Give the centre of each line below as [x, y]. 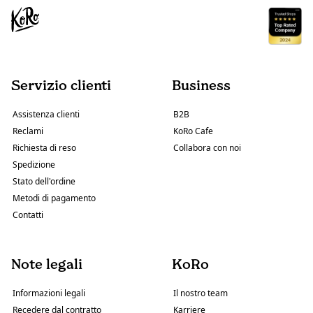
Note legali [47, 264]
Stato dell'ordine [44, 182]
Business [201, 86]
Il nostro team [201, 293]
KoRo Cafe [193, 131]
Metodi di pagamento [54, 198]
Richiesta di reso [44, 148]
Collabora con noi [207, 148]
